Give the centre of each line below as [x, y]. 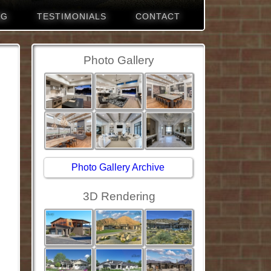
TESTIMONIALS [71, 16]
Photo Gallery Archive [118, 167]
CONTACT [158, 16]
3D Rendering [119, 196]
